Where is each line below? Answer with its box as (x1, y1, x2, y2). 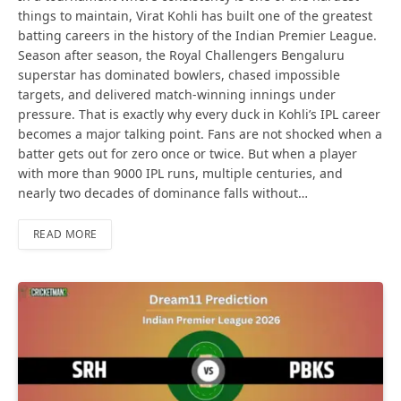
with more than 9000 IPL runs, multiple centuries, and (18, 165, 343, 183)
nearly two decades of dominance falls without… (18, 184, 308, 202)
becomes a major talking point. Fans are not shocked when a (18, 125, 382, 143)
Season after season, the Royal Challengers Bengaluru (18, 47, 345, 64)
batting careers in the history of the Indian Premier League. (18, 27, 377, 45)
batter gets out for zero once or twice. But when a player (18, 145, 357, 163)
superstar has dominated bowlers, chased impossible (18, 66, 340, 84)
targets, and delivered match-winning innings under (18, 86, 336, 104)
